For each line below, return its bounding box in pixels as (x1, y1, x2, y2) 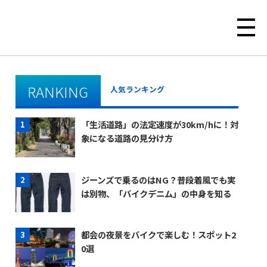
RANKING (27, 80, 89, 102)
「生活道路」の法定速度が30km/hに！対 (80, 117, 238, 131)
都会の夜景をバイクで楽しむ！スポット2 (80, 228, 236, 241)
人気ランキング (110, 83, 165, 95)
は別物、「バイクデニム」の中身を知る (80, 187, 231, 200)
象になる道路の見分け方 (80, 131, 173, 144)
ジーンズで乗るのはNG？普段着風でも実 (80, 173, 235, 186)
